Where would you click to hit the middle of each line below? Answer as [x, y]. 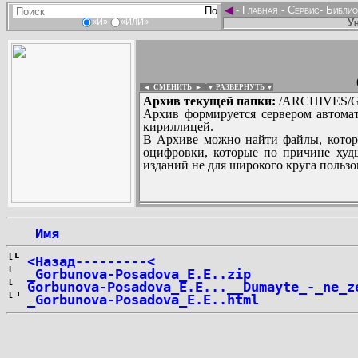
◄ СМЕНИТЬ [166, 87]
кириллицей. [178, 127]
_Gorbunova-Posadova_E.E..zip [139, 274]
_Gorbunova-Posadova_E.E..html [143, 300]
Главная [260, 10]
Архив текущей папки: [209, 101]
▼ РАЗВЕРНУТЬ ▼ [240, 87]
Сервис [302, 10]
